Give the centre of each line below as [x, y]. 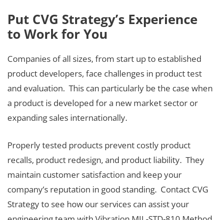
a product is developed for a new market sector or [103, 103]
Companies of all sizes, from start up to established [104, 59]
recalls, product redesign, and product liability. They [106, 160]
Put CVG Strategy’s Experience [102, 19]
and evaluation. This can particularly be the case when [110, 88]
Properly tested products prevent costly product [99, 145]
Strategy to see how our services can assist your [98, 204]
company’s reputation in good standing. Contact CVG [108, 189]
